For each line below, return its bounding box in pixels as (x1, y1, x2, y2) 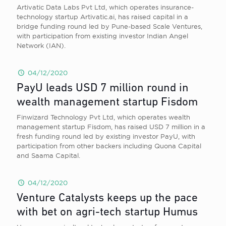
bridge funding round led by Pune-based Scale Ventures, (17, 23, 202, 30)
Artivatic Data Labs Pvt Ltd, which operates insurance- (17, 4, 194, 11)
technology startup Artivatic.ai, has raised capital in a (17, 13, 188, 20)
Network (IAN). (17, 42, 66, 49)
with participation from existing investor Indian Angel (17, 32, 188, 39)
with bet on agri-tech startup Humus (17, 207, 198, 218)
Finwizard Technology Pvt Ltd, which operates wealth (17, 114, 190, 121)
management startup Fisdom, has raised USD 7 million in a (17, 123, 205, 130)
